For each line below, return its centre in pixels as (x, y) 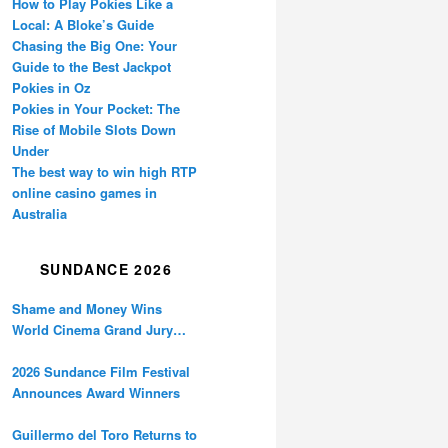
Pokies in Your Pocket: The (96, 109)
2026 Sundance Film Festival (101, 371)
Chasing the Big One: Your (94, 46)
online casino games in (84, 193)
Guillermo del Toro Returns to (104, 434)
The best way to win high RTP (104, 172)
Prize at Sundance (68, 350)
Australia (39, 214)
